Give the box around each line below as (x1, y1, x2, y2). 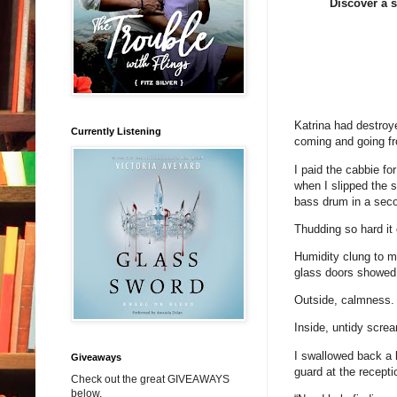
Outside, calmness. (294, 293, 394, 307)
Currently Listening (71, 125, 161, 136)
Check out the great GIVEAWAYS (71, 372, 230, 385)
